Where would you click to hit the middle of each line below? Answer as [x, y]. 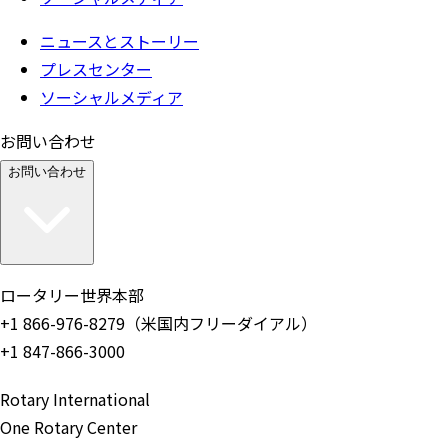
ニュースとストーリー [119, 40]
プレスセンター [96, 68]
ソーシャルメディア [111, 96]
